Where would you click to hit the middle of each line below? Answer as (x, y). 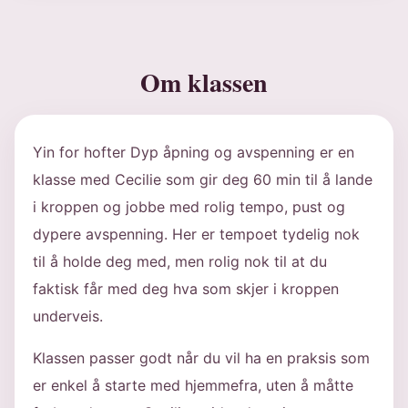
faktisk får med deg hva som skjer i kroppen (186, 289)
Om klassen (204, 82)
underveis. (68, 316)
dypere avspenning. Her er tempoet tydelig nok (196, 234)
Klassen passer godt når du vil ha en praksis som (201, 358)
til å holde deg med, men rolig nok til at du (180, 261)
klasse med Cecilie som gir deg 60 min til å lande (203, 179)
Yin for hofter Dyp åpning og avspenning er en (194, 152)
